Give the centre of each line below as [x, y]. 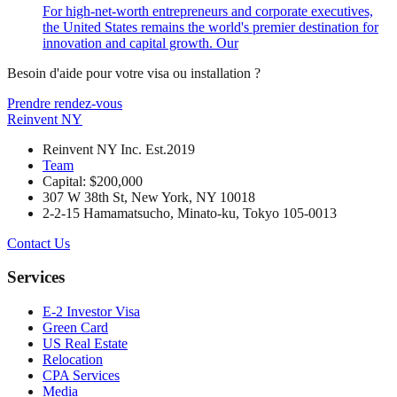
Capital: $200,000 [93, 181]
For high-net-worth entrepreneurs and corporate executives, [208, 11]
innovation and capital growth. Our [140, 43]
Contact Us [39, 243]
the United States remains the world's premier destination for [210, 27]
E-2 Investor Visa [91, 312]
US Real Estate [85, 344]
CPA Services [81, 376]
